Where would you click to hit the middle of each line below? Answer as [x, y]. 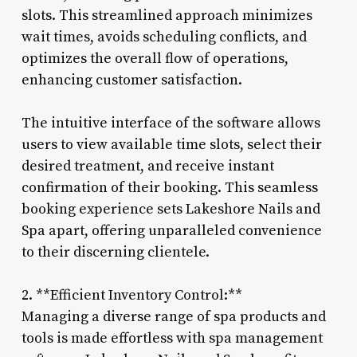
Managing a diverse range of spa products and [173, 316]
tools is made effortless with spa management [172, 338]
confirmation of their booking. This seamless [169, 187]
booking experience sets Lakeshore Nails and [171, 209]
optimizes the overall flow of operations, [155, 58]
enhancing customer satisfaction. [131, 80]
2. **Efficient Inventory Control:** [131, 295]
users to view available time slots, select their [171, 144]
